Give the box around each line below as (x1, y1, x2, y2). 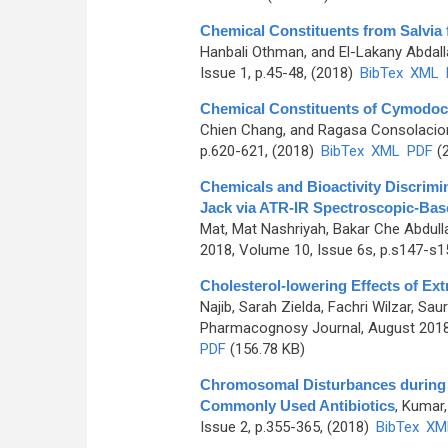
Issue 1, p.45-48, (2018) (199, 64, 357, 82)
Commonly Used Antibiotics (199, 397, 395, 414)
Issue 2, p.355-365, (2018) (199, 418, 373, 436)
